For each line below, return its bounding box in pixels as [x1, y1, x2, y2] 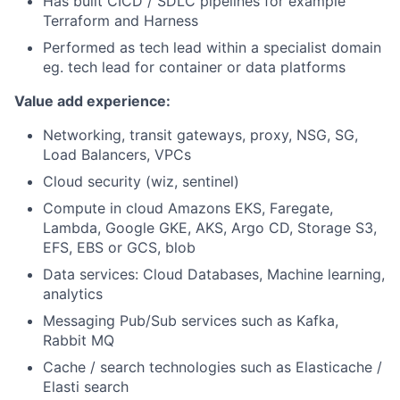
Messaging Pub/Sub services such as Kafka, [43, 312, 338, 329]
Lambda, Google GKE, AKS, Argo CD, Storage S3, [43, 219, 377, 237]
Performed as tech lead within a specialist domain [43, 38, 381, 56]
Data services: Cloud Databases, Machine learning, [43, 265, 385, 283]
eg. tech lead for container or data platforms [43, 58, 346, 76]
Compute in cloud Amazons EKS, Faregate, [43, 199, 333, 217]
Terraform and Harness [43, 12, 198, 29]
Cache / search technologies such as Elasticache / [43, 358, 382, 376]
